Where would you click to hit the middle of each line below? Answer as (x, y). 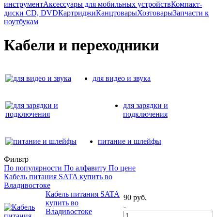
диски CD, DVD (31, 13)
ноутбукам (21, 22)
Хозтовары (155, 13)
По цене (122, 168)
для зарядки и (146, 105)
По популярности (33, 168)
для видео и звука (122, 78)
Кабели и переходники (81, 45)
